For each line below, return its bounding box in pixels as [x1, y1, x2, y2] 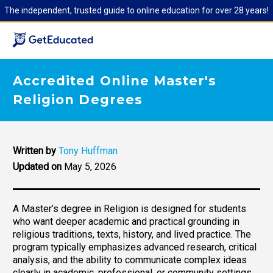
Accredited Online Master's [13, 73, 217, 88]
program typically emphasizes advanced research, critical [13, 241, 257, 253]
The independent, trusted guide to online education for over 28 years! [4, 5, 269, 15]
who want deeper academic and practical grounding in [13, 215, 239, 227]
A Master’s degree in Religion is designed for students [13, 202, 246, 214]
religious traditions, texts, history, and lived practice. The [13, 228, 251, 240]
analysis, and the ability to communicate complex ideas [13, 253, 247, 266]
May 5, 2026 [64, 160, 116, 172]
